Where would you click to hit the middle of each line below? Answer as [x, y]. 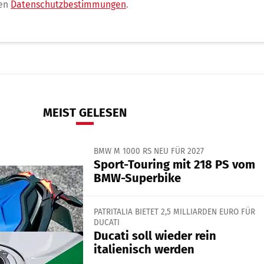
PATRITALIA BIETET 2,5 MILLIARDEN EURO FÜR [174, 212]
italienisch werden [144, 250]
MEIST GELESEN [85, 112]
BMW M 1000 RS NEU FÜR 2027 [148, 151]
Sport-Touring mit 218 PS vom [174, 164]
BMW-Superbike [137, 178]
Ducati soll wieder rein [155, 236]
